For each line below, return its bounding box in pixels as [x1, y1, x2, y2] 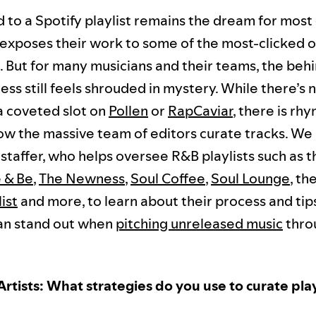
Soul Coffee [130, 168, 205, 188]
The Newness [39, 168, 125, 188]
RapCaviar [168, 100, 233, 121]
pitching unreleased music [116, 213, 283, 233]
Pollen [109, 100, 148, 121]
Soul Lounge [211, 168, 290, 188]
